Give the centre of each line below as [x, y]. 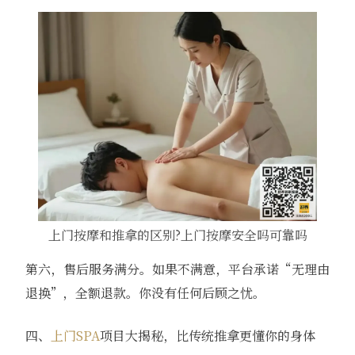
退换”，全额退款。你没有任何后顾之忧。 [145, 292]
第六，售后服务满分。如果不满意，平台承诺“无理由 [177, 269]
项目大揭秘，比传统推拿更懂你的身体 [207, 335]
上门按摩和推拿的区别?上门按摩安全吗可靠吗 [177, 235]
